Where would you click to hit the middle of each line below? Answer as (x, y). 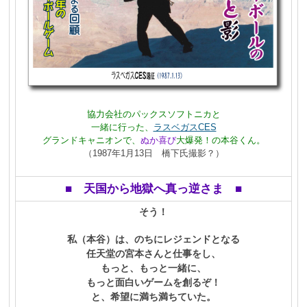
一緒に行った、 (122, 127)
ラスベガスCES (185, 127)
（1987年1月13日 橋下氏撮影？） (153, 153)
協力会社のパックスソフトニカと (153, 114)
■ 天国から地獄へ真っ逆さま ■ (153, 188)
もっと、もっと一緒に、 (153, 268)
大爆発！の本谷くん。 (220, 140)
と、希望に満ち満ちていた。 (153, 296)
